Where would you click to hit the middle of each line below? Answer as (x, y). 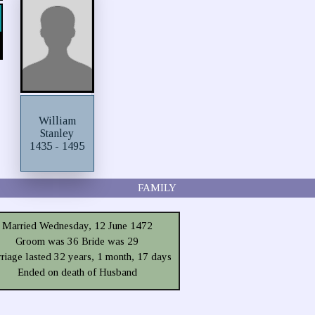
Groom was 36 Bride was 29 (77, 241)
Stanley (57, 133)
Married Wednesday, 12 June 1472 (77, 226)
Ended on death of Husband (77, 272)
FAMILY (157, 188)
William (57, 120)
